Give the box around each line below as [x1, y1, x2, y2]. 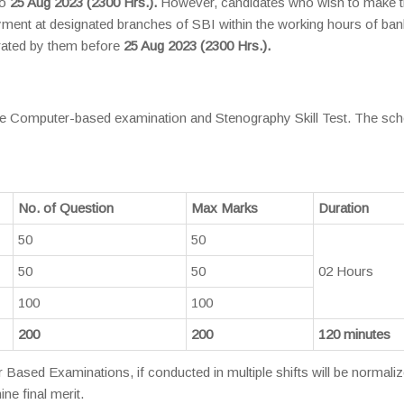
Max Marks [191, 200, 258, 216]
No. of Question [18, 200, 114, 216]
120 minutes [318, 326, 390, 343]
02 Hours [318, 263, 373, 280]
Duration [318, 200, 369, 216]
